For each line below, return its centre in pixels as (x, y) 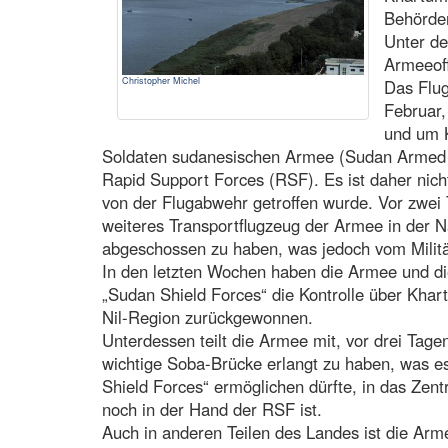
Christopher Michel (161, 80)
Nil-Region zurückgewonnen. (207, 316)
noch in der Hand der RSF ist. (212, 408)
